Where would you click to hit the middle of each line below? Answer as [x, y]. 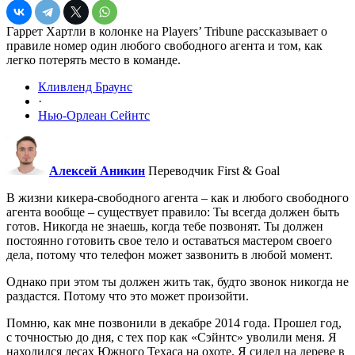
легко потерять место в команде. [94, 59]
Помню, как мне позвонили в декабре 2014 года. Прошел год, [174, 323]
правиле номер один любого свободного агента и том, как [164, 45]
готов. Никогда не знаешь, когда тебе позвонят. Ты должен [165, 226]
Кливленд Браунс [85, 86]
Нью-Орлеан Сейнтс [94, 115]
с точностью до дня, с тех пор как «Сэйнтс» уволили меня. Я [172, 337]
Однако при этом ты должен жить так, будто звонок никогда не [177, 281]
